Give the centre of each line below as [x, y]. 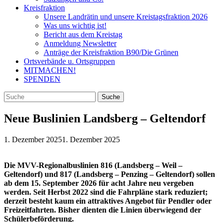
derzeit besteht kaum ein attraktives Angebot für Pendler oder [108, 201]
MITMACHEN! [50, 70]
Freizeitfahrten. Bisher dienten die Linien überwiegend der [103, 210]
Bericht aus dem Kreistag [83, 34]
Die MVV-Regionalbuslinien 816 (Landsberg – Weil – [93, 165]
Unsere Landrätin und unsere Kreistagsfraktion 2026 [126, 17]
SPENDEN [42, 79]
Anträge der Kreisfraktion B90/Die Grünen [111, 52]
